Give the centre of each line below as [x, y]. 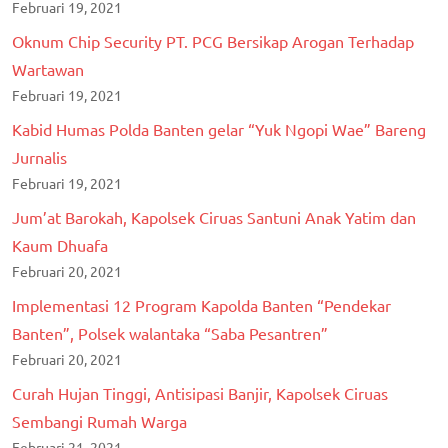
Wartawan [48, 68]
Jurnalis [39, 156]
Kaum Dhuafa [60, 244]
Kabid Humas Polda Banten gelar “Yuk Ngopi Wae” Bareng [219, 128]
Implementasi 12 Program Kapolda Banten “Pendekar [201, 304]
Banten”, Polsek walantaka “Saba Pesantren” [170, 332]
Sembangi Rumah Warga [99, 420]
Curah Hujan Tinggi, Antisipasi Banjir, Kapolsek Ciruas [200, 392]
